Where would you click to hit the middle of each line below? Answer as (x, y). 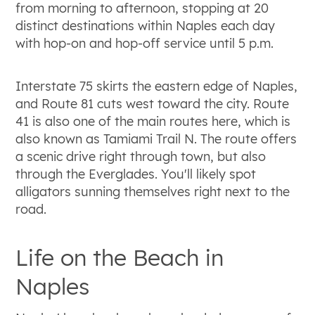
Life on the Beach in (120, 257)
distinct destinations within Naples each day (146, 25)
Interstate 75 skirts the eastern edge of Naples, (157, 86)
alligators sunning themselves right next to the (153, 191)
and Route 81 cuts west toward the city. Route (153, 103)
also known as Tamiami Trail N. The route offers (156, 139)
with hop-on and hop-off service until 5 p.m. (145, 43)
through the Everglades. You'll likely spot (136, 174)
